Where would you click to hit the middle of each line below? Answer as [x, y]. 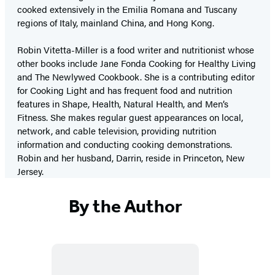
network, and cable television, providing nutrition [117, 130]
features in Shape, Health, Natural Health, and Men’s [123, 103]
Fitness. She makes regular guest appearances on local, [130, 117]
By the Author [125, 206]
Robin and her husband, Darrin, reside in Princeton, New [131, 157]
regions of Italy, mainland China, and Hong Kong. [116, 22]
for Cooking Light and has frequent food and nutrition [125, 90]
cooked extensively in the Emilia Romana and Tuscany [127, 9]
